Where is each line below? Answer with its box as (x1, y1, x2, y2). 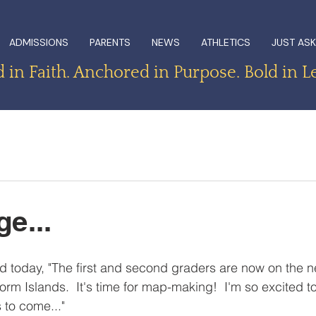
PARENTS (89, 36, 130, 49)
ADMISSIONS (8, 36, 68, 49)
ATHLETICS (200, 36, 250, 49)
